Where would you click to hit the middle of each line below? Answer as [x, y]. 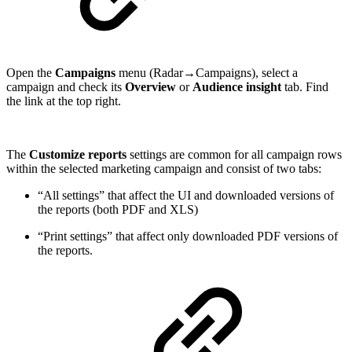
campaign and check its [66, 87]
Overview [152, 87]
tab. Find [305, 87]
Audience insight [237, 87]
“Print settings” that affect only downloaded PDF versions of [188, 236]
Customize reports [78, 155]
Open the [31, 73]
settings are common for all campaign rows [234, 155]
